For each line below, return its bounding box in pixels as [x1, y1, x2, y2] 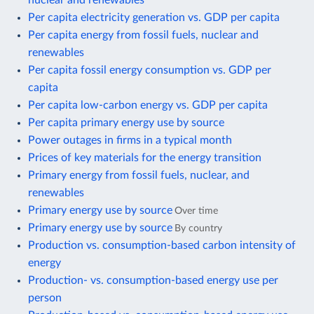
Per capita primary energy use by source [28, 116, 224, 128]
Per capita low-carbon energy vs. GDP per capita [28, 99, 268, 111]
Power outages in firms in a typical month [28, 134, 232, 146]
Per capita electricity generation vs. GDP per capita [28, 11, 280, 23]
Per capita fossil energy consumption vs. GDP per [28, 64, 271, 76]
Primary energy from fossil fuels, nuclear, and [28, 169, 250, 181]
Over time [175, 205, 218, 216]
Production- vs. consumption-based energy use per [28, 274, 278, 286]
